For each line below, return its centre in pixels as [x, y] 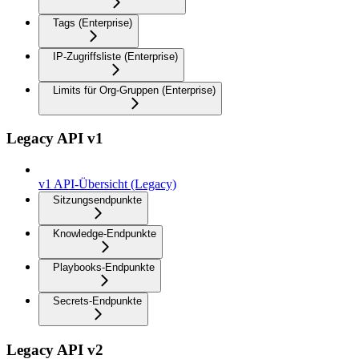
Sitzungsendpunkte [97, 200]
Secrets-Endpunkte [97, 301]
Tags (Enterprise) [93, 22]
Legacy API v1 [55, 139]
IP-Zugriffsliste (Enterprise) [115, 56]
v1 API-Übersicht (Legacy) [107, 184]
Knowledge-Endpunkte [105, 233]
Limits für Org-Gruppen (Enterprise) [134, 90]
